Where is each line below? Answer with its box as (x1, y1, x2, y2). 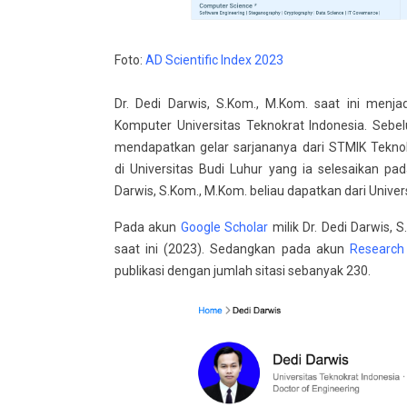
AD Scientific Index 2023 (145, 52, 283, 67)
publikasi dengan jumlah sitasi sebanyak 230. (114, 263, 371, 278)
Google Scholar (180, 219, 268, 234)
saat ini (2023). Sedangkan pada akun (114, 241, 350, 256)
